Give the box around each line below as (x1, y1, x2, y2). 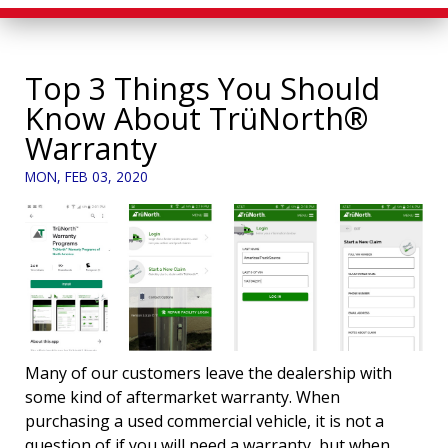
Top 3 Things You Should (25, 67, 380, 109)
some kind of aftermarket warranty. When (25, 386, 340, 409)
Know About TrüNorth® (25, 97, 368, 139)
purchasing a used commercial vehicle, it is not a (25, 410, 384, 433)
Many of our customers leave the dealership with (25, 362, 392, 385)
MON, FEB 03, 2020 (25, 166, 148, 186)
